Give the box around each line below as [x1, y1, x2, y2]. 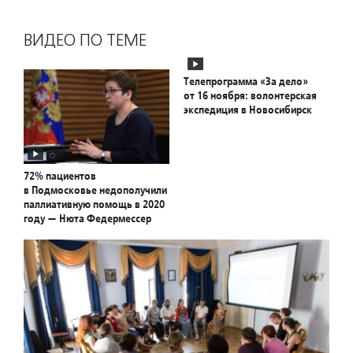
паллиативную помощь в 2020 [24, 197, 165, 212]
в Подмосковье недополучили [24, 183, 167, 198]
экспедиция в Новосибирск [184, 102, 312, 117]
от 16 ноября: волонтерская [184, 88, 317, 102]
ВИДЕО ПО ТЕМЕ [24, 30, 147, 50]
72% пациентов [24, 169, 96, 184]
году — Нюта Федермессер [24, 211, 151, 226]
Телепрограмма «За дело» [184, 74, 308, 88]
